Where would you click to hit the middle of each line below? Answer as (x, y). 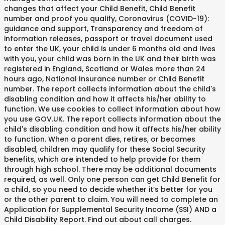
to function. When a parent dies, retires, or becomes (100, 139)
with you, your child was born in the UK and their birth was (110, 59)
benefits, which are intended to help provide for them (102, 159)
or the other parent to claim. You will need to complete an (111, 199)
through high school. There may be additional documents (110, 169)
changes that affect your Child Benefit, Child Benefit (100, 9)
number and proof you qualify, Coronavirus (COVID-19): (106, 19)
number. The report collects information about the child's (110, 89)
